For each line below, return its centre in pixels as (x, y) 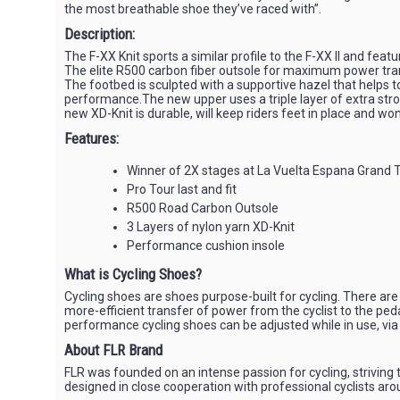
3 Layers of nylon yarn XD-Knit (211, 227)
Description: (100, 34)
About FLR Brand (113, 350)
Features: (92, 138)
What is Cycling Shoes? (133, 274)
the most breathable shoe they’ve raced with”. (193, 9)
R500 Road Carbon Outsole (203, 208)
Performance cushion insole (206, 246)
